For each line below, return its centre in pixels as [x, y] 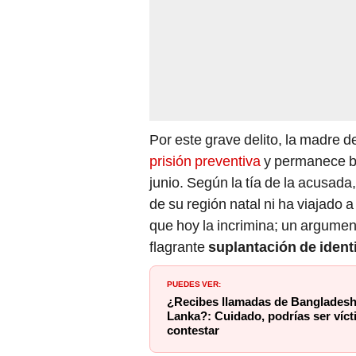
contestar [193, 331]
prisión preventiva [205, 161]
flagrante [179, 247]
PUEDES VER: [194, 283]
